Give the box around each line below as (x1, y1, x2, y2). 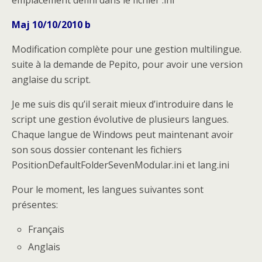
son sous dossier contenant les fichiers (12, 143, 182, 157)
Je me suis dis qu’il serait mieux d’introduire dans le (12, 98, 233, 111)
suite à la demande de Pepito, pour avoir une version (12, 58, 243, 71)
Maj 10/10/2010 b (12, 18, 91, 32)
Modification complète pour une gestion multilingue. (12, 43, 242, 56)
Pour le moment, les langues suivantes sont (12, 183, 204, 196)
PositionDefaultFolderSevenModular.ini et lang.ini (12, 158, 229, 172)
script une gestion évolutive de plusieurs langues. (12, 113, 229, 126)
